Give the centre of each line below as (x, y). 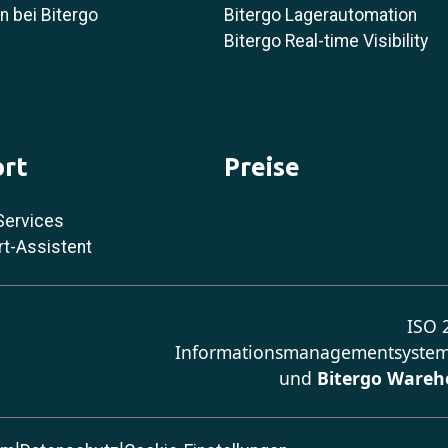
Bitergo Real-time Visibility (326, 40)
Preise (262, 166)
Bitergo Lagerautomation (320, 14)
